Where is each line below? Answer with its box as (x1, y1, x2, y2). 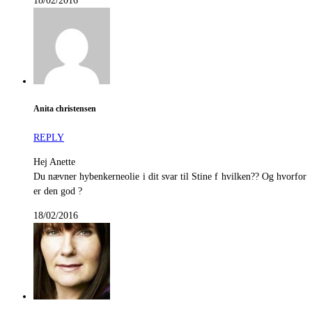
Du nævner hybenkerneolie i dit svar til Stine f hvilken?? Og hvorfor (33, 171, 306, 182)
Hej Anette (33, 156, 75, 167)
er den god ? (33, 185, 82, 196)
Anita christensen (33, 104, 96, 114)
